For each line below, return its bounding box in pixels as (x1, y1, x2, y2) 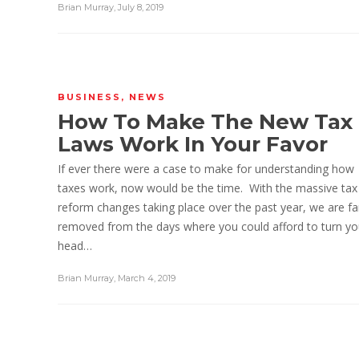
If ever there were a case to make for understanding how (58, 161, 354, 176)
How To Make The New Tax (58, 109, 353, 135)
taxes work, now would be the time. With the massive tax (58, 180, 357, 196)
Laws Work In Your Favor (58, 131, 328, 157)
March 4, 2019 (118, 272, 175, 284)
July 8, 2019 (118, 2, 163, 13)
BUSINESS (58, 91, 121, 103)
